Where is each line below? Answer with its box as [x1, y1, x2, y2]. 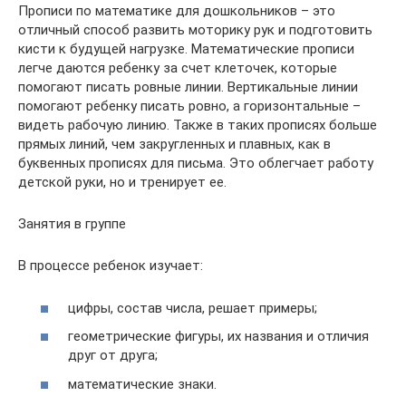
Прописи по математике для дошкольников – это [18, 3, 335, 19]
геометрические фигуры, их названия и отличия [68, 328, 369, 344]
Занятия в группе [18, 216, 126, 232]
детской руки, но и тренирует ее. [18, 174, 227, 190]
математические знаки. [68, 375, 217, 392]
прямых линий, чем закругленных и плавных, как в [18, 136, 331, 152]
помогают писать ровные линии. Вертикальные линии [18, 79, 358, 95]
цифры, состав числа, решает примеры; [68, 299, 317, 316]
